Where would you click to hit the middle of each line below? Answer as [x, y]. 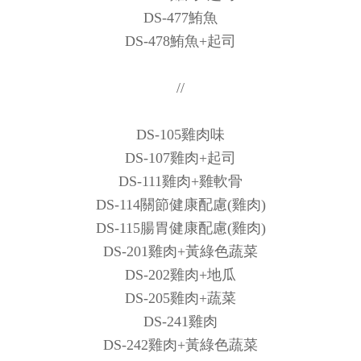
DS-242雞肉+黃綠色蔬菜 [180, 344]
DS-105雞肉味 [180, 134]
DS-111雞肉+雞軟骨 [180, 181]
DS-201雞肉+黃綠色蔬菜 [180, 251]
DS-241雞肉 [180, 321]
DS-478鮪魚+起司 [180, 41]
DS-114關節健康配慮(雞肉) [180, 204]
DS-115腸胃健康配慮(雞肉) [180, 228]
